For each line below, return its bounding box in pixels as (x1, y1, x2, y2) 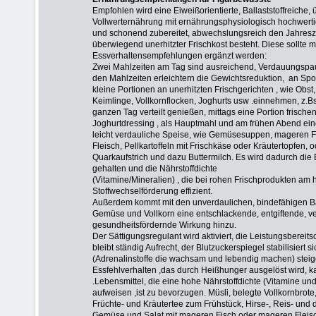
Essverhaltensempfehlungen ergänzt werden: (92, 51, 267, 61)
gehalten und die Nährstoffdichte (92, 164, 217, 174)
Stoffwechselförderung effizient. (92, 186, 212, 196)
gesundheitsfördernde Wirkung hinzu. (92, 220, 236, 230)
